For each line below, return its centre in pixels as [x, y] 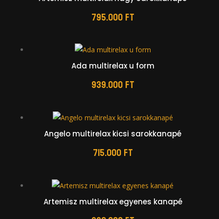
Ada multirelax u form [113, 66]
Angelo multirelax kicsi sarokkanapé [113, 134]
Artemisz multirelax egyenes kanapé [113, 201]
